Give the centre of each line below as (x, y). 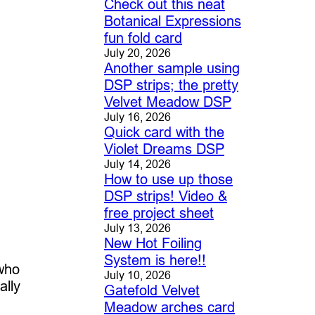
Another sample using (172, 68)
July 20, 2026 (137, 53)
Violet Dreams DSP (164, 149)
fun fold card (143, 38)
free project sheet (159, 213)
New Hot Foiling (153, 243)
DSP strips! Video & (165, 196)
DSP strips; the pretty (171, 85)
